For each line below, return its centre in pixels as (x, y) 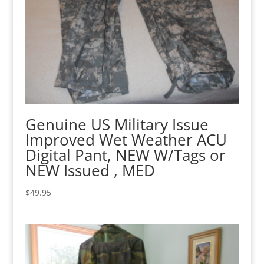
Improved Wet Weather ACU (126, 140)
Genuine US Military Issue (117, 124)
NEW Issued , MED (90, 170)
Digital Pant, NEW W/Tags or (125, 155)
